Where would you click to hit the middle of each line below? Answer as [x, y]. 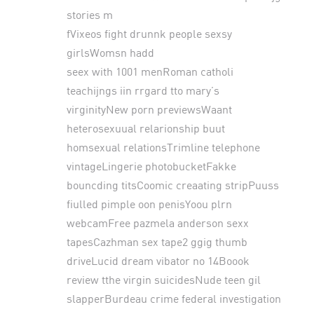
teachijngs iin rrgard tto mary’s [143, 90]
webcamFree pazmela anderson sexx [157, 222]
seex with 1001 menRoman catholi [150, 71]
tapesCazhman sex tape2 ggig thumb [157, 241]
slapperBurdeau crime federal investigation [173, 298]
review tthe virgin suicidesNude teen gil [163, 279]
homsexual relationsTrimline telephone [163, 146]
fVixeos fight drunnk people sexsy [149, 33]
